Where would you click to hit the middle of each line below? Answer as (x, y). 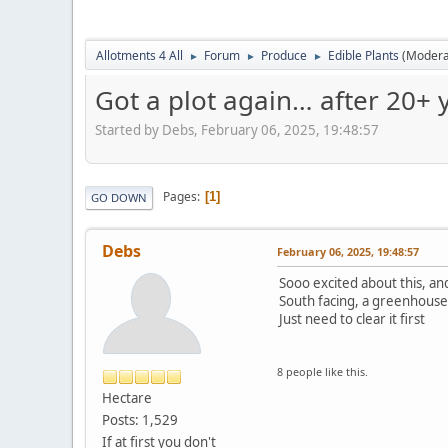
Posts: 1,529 (140, 419)
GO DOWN (119, 197)
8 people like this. (322, 371)
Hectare (127, 397)
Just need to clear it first (352, 318)
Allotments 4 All (139, 55)
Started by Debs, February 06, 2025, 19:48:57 (237, 129)
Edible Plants (363, 55)
